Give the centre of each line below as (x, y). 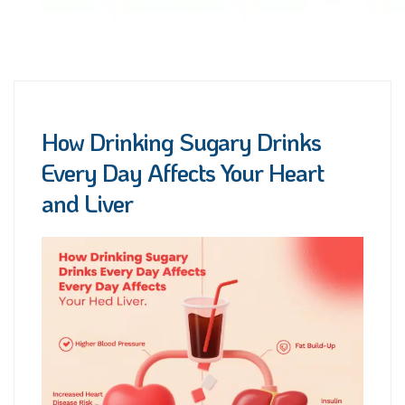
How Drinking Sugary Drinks (181, 141)
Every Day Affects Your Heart (183, 172)
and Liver (87, 203)
